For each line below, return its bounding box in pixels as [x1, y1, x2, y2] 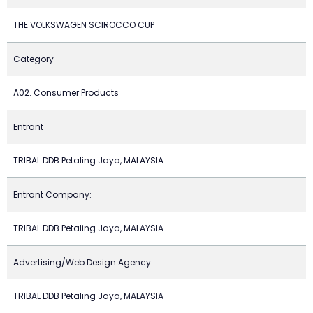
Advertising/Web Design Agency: [13, 256, 153, 268]
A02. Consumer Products [13, 87, 119, 99]
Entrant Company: [13, 189, 92, 201]
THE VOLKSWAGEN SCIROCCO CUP [13, 19, 154, 31]
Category [13, 53, 54, 65]
